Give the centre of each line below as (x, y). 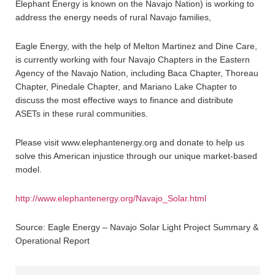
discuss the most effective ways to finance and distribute (124, 100)
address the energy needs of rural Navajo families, (113, 17)
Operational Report (52, 241)
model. (29, 169)
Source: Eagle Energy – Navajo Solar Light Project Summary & (137, 227)
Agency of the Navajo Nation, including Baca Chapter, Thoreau (137, 73)
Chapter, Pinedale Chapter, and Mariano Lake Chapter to (126, 87)
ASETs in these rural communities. (82, 114)
